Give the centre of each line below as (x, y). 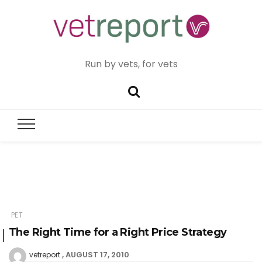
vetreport (45, 255)
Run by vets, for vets (131, 64)
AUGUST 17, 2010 (97, 255)
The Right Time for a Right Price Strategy (118, 232)
